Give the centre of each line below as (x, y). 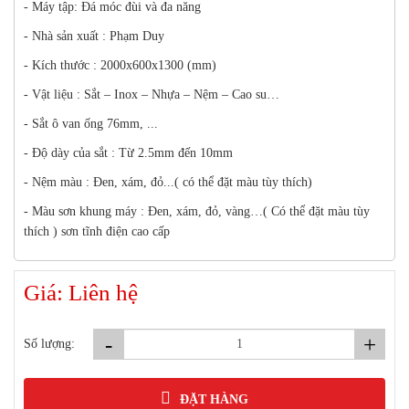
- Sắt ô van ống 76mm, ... (91, 124)
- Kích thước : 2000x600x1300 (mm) (120, 66)
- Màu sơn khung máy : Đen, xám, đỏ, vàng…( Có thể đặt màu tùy (197, 212)
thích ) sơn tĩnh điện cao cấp (97, 232)
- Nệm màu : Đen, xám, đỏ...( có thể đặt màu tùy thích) (168, 183)
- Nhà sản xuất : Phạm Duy (94, 37)
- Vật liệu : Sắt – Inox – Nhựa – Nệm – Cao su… (152, 95)
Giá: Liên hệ (81, 293)
